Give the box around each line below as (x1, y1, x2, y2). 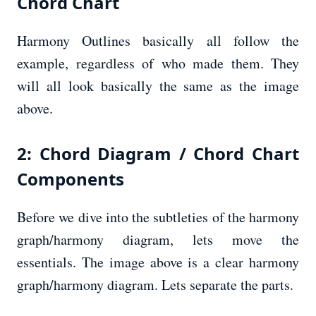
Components (17, 167, 124, 191)
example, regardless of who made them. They (17, 54, 299, 73)
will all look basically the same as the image (17, 76, 299, 96)
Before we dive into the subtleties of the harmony (17, 207, 299, 227)
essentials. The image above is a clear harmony (17, 253, 299, 272)
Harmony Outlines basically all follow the (17, 31, 299, 51)
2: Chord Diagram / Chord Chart (17, 142, 299, 166)
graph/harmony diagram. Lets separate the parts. (17, 275, 293, 295)
